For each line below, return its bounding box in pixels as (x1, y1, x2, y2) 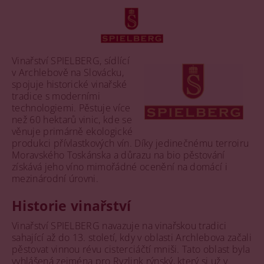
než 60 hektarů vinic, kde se (12, 113, 132, 126)
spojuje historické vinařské (12, 77, 127, 91)
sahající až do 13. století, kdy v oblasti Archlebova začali (12, 230, 252, 244)
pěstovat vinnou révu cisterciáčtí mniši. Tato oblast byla (12, 242, 250, 256)
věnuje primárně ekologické (12, 124, 133, 138)
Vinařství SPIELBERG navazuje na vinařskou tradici (12, 219, 227, 232)
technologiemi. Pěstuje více (12, 101, 131, 114)
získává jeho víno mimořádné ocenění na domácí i (12, 160, 228, 173)
